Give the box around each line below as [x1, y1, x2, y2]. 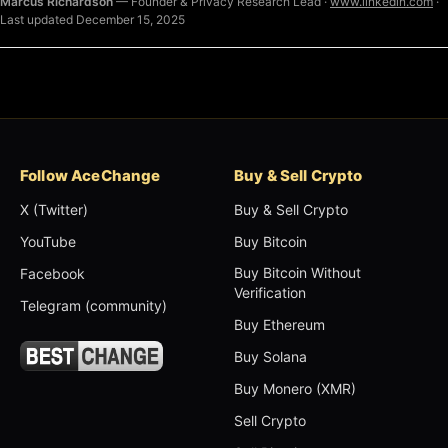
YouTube [20, 233, 76, 250]
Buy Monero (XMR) [234, 380, 356, 397]
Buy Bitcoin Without [234, 264, 361, 281]
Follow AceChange [20, 166, 161, 185]
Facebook [20, 265, 85, 282]
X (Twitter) [20, 201, 88, 218]
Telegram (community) [20, 297, 167, 314]
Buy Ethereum [234, 316, 325, 333]
